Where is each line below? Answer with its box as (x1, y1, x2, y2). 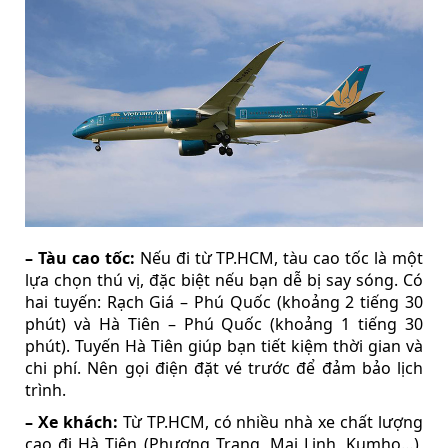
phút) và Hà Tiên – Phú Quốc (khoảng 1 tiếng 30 (25, 313, 423, 336)
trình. (25, 379, 66, 402)
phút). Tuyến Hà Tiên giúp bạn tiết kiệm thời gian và (25, 335, 423, 358)
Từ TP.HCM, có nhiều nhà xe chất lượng (117, 411, 424, 434)
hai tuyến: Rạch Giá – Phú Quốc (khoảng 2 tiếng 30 (25, 291, 423, 314)
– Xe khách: (25, 411, 118, 434)
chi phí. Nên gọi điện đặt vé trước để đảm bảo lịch (25, 357, 423, 380)
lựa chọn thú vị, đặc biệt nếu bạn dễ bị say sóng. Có (25, 269, 423, 292)
